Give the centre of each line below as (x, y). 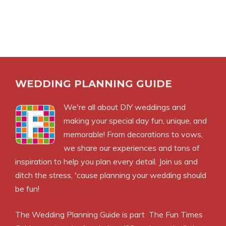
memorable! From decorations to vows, (133, 134)
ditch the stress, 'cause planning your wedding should (111, 175)
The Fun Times (176, 215)
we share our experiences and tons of (132, 148)
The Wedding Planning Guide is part (82, 215)
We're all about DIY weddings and (125, 107)
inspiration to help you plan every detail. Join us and (106, 162)
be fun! (27, 189)
